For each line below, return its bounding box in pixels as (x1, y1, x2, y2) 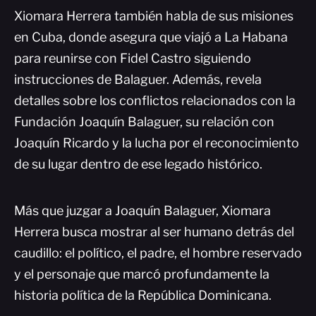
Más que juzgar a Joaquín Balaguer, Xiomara (14, 203, 271, 218)
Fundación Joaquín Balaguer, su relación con (14, 114, 274, 129)
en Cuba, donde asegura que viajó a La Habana (14, 30, 288, 44)
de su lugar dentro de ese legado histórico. (14, 157, 262, 171)
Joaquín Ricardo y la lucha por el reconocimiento (14, 135, 299, 150)
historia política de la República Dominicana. (14, 288, 272, 303)
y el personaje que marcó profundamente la (14, 267, 269, 281)
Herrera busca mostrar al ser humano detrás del (14, 224, 294, 239)
